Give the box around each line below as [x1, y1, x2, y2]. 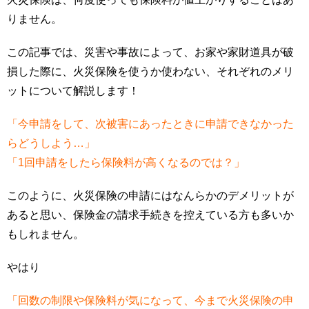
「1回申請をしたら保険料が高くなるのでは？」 [7, 157, 245, 168]
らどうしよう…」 [7, 137, 95, 149]
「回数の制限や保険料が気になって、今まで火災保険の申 [7, 295, 294, 306]
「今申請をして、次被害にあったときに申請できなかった [7, 118, 294, 130]
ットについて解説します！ [7, 85, 139, 97]
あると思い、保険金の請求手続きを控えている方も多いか [7, 209, 294, 221]
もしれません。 [7, 228, 84, 240]
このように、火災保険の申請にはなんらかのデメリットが [7, 190, 294, 201]
